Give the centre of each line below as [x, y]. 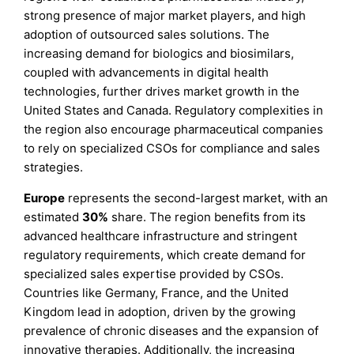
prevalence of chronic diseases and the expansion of [171, 331]
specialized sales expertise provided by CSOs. [154, 274]
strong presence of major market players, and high [165, 16]
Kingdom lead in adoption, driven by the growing [160, 312]
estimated [53, 217]
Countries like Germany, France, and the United [156, 293]
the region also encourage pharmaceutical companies [174, 130]
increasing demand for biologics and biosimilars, [159, 54]
